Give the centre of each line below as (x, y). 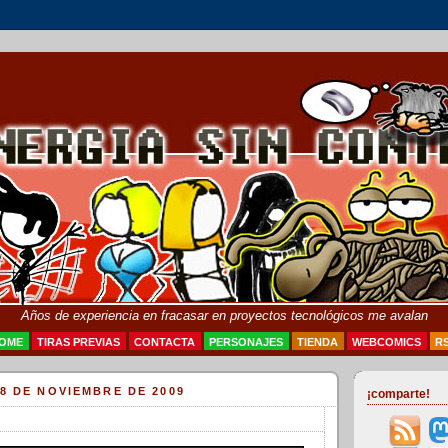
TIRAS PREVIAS (78, 342)
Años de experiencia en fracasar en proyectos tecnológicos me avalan (224, 315)
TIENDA (317, 342)
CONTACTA (164, 342)
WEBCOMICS (386, 342)
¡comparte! (398, 394)
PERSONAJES (246, 342)
